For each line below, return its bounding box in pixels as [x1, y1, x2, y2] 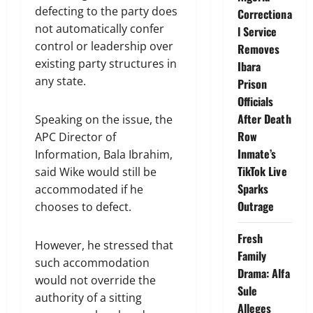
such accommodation [35, 254, 150, 270]
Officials [237, 93, 274, 110]
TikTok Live [237, 163, 287, 180]
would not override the [35, 272, 156, 288]
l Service [237, 23, 277, 40]
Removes [237, 41, 280, 57]
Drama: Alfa [237, 265, 290, 282]
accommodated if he [35, 181, 143, 197]
